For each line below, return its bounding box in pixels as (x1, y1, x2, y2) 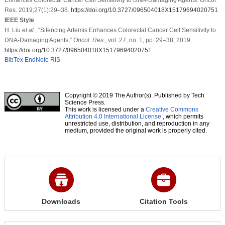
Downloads (42, 197, 81, 205)
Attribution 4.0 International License (64, 113, 161, 120)
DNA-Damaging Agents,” (4, 36, 73, 44)
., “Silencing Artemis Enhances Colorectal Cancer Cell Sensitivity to (33, 26, 216, 34)
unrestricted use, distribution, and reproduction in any (64, 120, 209, 127)
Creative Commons (145, 105, 198, 113)
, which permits (161, 113, 203, 120)
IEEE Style (4, 16, 34, 24)
